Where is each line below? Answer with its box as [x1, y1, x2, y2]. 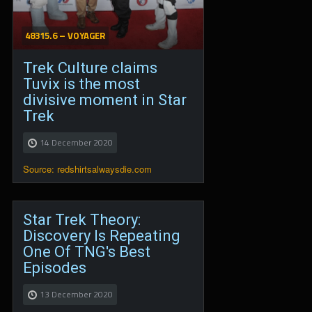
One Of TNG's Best [23, 243, 150, 260]
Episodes [23, 259, 86, 276]
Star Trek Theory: [23, 211, 141, 228]
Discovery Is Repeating [23, 227, 180, 244]
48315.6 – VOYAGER [25, 29, 105, 43]
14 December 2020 [40, 136, 113, 150]
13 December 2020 [40, 288, 113, 301]
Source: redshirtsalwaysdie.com [23, 162, 152, 176]
